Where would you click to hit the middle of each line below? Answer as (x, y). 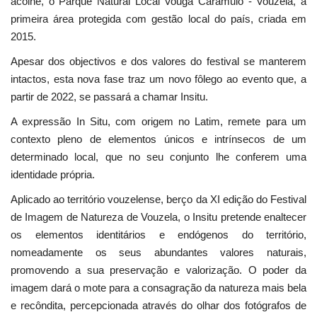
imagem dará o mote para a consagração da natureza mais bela (158, 287)
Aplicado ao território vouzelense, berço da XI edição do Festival (158, 199)
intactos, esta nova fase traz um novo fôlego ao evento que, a (158, 79)
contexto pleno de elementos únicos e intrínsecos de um (158, 139)
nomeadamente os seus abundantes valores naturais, (158, 252)
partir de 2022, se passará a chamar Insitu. (109, 96)
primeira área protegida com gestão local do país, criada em (158, 18)
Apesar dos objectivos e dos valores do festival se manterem (158, 61)
